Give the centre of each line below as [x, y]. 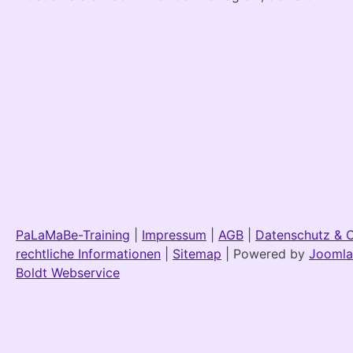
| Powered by [265, 253]
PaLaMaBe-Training [73, 234]
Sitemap [197, 253]
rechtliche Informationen [88, 253]
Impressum [174, 234]
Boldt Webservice [68, 272]
